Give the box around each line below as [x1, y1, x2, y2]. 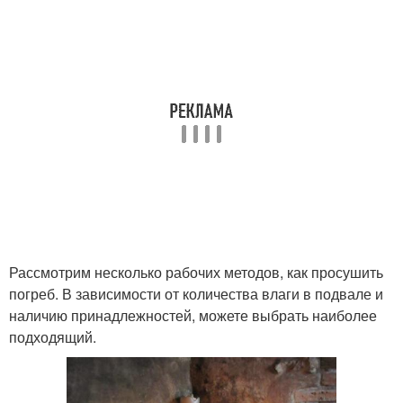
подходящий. [9, 327, 96, 347]
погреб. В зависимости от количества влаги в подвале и [9, 283, 383, 304]
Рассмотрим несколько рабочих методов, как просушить [9, 262, 383, 282]
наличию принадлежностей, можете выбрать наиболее [9, 305, 377, 326]
